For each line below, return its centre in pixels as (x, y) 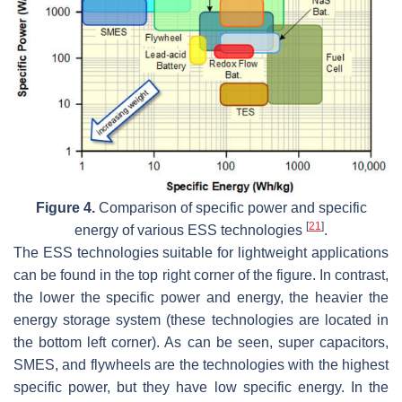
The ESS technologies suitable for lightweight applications (201, 253)
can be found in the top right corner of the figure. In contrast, (201, 275)
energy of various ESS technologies (190, 231)
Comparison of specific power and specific (231, 208)
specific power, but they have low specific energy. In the (201, 388)
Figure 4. (65, 208)
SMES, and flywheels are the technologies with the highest (201, 365)
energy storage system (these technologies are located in (201, 320)
